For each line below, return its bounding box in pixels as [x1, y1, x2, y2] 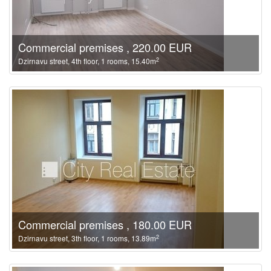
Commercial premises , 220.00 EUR [18, 39, 192, 55]
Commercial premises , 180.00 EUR [18, 217, 192, 232]
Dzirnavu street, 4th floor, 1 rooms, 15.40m [18, 56, 156, 66]
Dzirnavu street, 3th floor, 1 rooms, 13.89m [18, 233, 156, 243]
